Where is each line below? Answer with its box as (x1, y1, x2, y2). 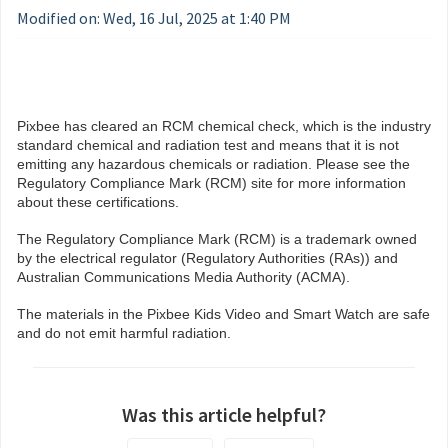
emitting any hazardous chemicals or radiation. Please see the (17, 156, 410, 172)
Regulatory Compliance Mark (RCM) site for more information (17, 175, 406, 191)
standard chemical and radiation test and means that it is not (17, 137, 399, 153)
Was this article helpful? (122, 402, 326, 427)
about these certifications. (17, 194, 179, 210)
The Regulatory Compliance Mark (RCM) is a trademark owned (17, 231, 417, 247)
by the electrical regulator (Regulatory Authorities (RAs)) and (17, 250, 398, 266)
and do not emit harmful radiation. (17, 325, 231, 341)
